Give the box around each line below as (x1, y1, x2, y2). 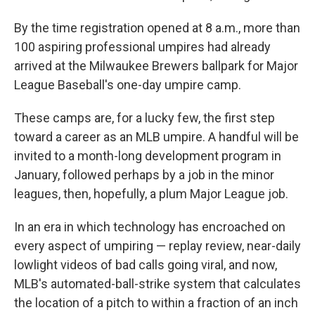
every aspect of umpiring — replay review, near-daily (14, 238, 301, 253)
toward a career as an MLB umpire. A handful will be (14, 129, 299, 144)
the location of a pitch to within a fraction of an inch (14, 295, 298, 310)
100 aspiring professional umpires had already (14, 39, 271, 54)
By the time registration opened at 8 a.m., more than (14, 20, 300, 35)
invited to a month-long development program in (14, 148, 281, 163)
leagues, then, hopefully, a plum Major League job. (14, 186, 288, 201)
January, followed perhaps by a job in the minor (14, 167, 274, 182)
